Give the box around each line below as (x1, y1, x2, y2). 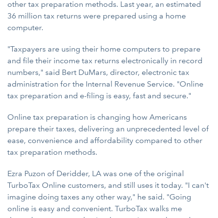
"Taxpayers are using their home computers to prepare (7, 44, 200, 54)
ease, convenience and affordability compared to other (7, 136, 202, 145)
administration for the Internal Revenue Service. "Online (7, 79, 203, 89)
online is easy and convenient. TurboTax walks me (7, 204, 182, 213)
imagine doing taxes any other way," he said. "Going (7, 192, 191, 201)
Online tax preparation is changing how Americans (7, 112, 187, 122)
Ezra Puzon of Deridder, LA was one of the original (7, 169, 184, 178)
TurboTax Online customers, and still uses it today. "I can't (7, 181, 209, 190)
